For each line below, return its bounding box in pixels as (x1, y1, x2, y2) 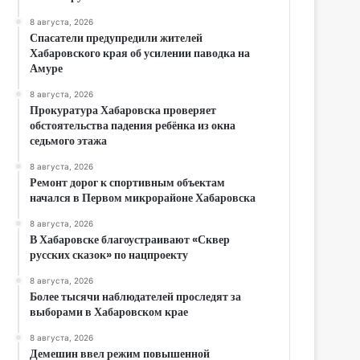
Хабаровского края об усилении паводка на (30, 44, 251, 61)
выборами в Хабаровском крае (30, 303, 189, 320)
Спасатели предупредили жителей (30, 29, 203, 46)
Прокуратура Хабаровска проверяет (30, 101, 217, 118)
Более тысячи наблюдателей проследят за (30, 288, 242, 305)
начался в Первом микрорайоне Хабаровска (30, 189, 256, 206)
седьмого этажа (30, 132, 108, 149)
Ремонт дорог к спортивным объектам (30, 174, 226, 190)
